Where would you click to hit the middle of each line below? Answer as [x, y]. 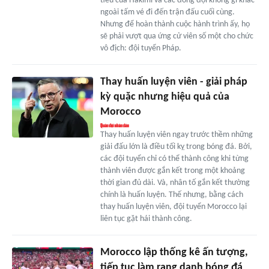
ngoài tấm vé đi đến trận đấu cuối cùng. [167, 13]
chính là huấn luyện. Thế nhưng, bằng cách [171, 195]
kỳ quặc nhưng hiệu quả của [165, 97]
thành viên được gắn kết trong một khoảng [172, 171]
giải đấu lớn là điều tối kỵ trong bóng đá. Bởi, [176, 147]
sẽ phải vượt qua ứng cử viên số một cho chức [177, 37]
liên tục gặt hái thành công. [146, 219]
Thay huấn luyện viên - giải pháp [174, 82]
